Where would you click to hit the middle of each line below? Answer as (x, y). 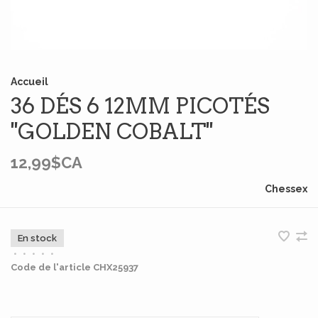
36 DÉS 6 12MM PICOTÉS (140, 106)
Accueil (29, 82)
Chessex (286, 189)
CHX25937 (115, 267)
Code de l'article (51, 267)
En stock (37, 238)
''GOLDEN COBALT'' (112, 131)
